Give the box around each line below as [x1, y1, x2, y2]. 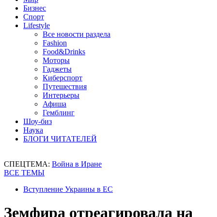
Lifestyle [23, 21, 50, 30]
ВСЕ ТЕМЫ [4, 169, 45, 177]
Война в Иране [52, 160, 102, 168]
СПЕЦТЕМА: [4, 160, 52, 168]
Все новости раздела [43, 30, 110, 38]
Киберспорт [43, 74, 82, 82]
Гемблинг [43, 108, 75, 117]
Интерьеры [43, 91, 79, 99]
